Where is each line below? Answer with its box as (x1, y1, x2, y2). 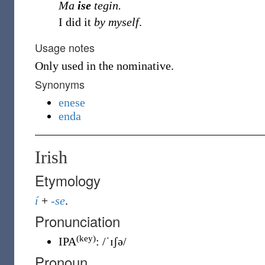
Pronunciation (35, 211, 120, 231)
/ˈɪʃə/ (102, 235, 127, 248)
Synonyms (35, 76, 85, 92)
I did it (59, 15, 94, 28)
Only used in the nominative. (35, 59, 174, 72)
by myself (94, 15, 139, 28)
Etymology (35, 170, 101, 190)
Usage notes (35, 40, 95, 55)
